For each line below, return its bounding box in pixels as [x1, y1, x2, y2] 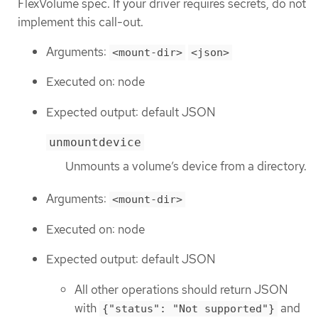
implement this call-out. [18, 14, 143, 31]
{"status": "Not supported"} [102, 302, 275, 315]
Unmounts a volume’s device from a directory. [65, 158, 307, 175]
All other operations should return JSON [75, 281, 288, 297]
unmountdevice [49, 136, 141, 150]
